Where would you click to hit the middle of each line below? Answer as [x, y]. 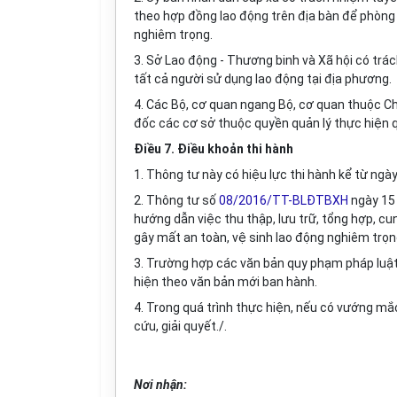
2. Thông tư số [176, 200]
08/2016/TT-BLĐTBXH [284, 200]
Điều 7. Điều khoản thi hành [214, 149]
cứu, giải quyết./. [180, 326]
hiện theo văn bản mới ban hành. [226, 282]
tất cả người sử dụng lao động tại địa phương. [263, 79]
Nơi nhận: [160, 385]
